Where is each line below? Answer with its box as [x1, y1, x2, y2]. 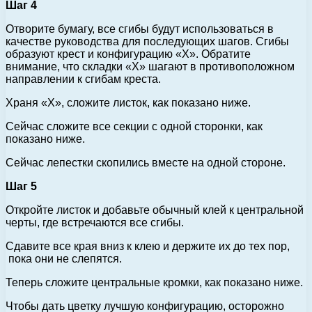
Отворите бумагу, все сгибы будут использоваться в [6, 23, 274, 36]
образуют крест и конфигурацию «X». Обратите [6, 48, 251, 61]
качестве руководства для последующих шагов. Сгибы [6, 36, 289, 48]
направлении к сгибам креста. [6, 73, 161, 86]
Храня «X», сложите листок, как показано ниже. [6, 97, 251, 109]
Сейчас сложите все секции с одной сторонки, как [6, 120, 263, 133]
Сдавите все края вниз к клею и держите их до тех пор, [6, 240, 290, 253]
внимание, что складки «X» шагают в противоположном [6, 61, 295, 73]
